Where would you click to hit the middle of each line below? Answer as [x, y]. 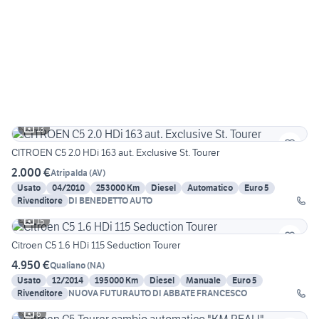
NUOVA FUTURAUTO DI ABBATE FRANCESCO [158, 293]
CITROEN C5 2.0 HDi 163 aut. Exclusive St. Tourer [115, 153]
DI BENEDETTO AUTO [110, 201]
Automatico [210, 188]
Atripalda [69, 172]
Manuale [203, 281]
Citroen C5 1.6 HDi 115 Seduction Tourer [96, 245]
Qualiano [68, 265]
